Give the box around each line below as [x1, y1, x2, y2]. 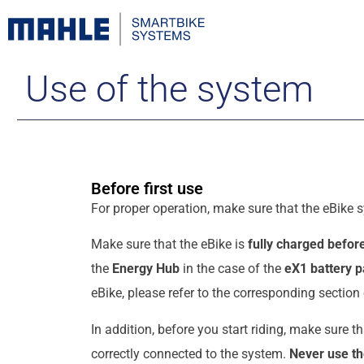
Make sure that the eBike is [91, 236, 248, 253]
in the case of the [180, 261, 284, 277]
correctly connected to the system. [91, 345, 289, 362]
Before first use [91, 178, 203, 198]
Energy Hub [112, 261, 180, 277]
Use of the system [25, 67, 314, 110]
